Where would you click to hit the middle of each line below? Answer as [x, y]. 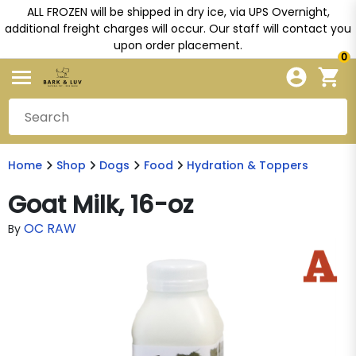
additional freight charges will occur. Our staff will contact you [178, 29]
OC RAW [50, 228]
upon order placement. [178, 45]
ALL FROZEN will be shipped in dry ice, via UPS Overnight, [178, 12]
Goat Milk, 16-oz [101, 205]
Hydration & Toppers [248, 165]
